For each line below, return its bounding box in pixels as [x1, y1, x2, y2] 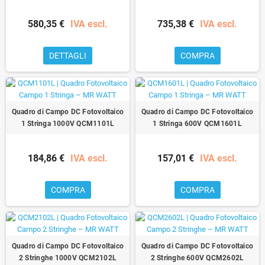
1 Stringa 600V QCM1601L [153, 119, 242, 128]
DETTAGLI [49, 50, 86, 60]
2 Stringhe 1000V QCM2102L [18, 253, 117, 262]
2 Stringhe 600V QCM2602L [150, 253, 244, 262]
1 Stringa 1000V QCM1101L [21, 119, 115, 128]
